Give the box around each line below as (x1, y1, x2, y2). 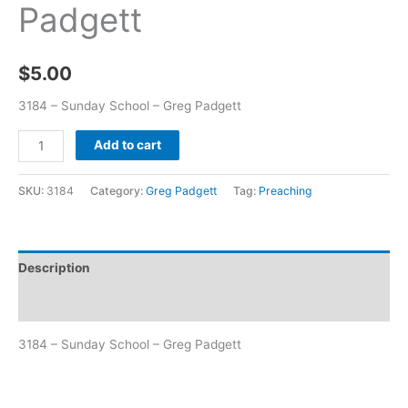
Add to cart (94, 137, 162, 152)
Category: (90, 183, 146, 198)
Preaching (259, 183, 312, 198)
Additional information (18, 295, 156, 311)
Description (18, 260, 90, 276)
